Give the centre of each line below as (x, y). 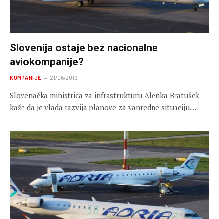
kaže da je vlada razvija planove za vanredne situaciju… (103, 107)
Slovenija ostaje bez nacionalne (84, 48)
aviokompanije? (47, 62)
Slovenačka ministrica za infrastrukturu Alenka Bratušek (105, 96)
